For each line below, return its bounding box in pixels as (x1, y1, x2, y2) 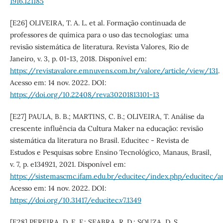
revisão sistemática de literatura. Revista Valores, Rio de (9, 42, 189, 51)
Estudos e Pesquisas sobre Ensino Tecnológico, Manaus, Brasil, (9, 147, 212, 157)
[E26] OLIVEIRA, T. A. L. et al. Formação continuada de (9, 18, 186, 27)
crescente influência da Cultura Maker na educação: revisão (9, 123, 203, 133)
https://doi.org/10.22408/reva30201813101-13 (9, 90, 159, 99)
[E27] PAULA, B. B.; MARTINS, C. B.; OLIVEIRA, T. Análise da (9, 111, 204, 121)
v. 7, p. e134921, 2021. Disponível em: (9, 159, 126, 169)
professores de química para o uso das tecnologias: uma (9, 30, 189, 39)
